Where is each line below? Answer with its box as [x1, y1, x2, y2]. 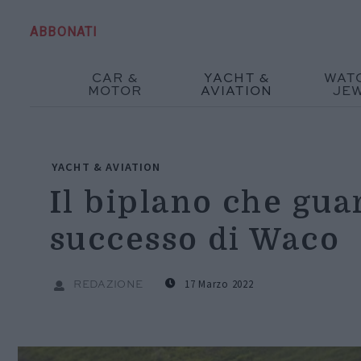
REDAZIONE [71, 279, 143, 290]
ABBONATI [30, 23, 98, 39]
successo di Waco [50, 222, 341, 257]
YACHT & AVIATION [52, 159, 161, 174]
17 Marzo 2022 [181, 276, 254, 290]
